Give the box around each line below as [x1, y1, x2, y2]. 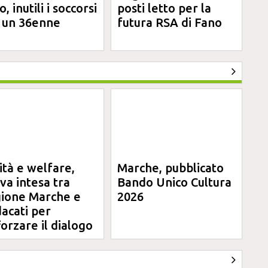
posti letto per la [117, 1, 212, 15]
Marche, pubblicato [117, 161, 224, 175]
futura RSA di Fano [117, 16, 223, 29]
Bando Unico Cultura [117, 175, 232, 189]
